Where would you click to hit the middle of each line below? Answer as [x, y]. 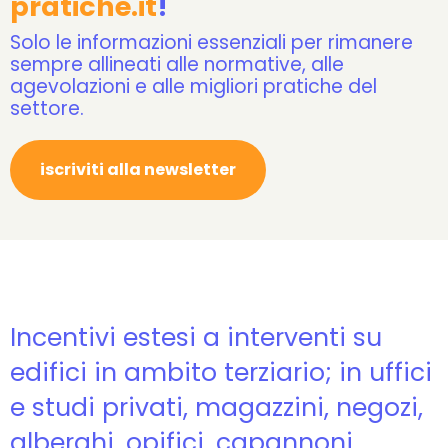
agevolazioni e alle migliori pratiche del [193, 86]
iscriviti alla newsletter [138, 169]
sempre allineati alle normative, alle [177, 64]
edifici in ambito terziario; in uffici [221, 372]
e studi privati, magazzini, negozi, [216, 407]
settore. [47, 108]
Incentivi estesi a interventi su [196, 337]
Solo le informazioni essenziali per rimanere [211, 42]
